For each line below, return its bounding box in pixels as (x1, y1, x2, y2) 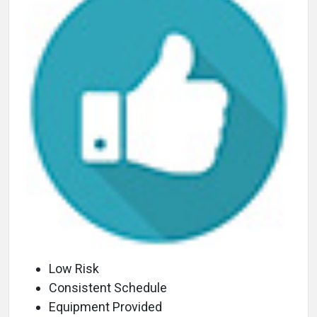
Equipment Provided (49, 299, 162, 315)
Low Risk (49, 261, 99, 277)
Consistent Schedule (49, 280, 167, 296)
